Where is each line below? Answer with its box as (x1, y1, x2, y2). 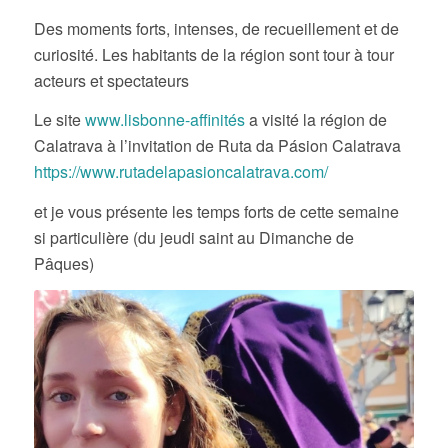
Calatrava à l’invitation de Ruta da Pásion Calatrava (33, 134, 401, 158)
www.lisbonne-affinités (84, 108, 245, 132)
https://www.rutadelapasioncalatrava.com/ (33, 160, 328, 184)
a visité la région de (244, 108, 387, 132)
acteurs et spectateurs (33, 68, 189, 92)
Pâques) (33, 251, 94, 275)
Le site (33, 108, 85, 132)
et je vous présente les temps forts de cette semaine (33, 199, 399, 223)
